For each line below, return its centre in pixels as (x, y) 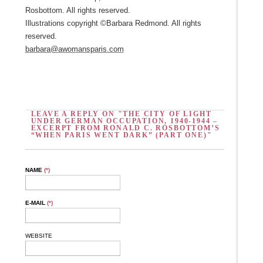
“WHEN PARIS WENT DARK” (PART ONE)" (122, 135)
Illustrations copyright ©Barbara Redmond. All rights (113, 23)
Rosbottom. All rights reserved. (77, 10)
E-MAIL (36, 203)
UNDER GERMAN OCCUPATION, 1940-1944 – (124, 121)
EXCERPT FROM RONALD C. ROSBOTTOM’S (125, 128)
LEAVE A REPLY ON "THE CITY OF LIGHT (121, 114)
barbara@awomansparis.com (74, 49)
